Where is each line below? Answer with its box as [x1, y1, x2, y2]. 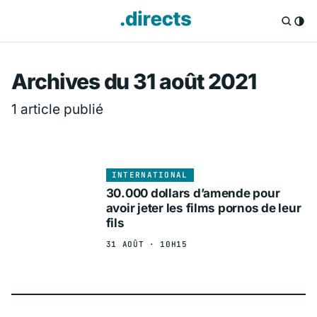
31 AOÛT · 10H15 [105, 238, 188, 249]
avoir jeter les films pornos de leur [105, 200, 301, 215]
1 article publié [11, 100, 103, 117]
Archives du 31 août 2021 [11, 69, 256, 95]
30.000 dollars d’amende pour [105, 185, 280, 200]
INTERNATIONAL [111, 170, 188, 180]
